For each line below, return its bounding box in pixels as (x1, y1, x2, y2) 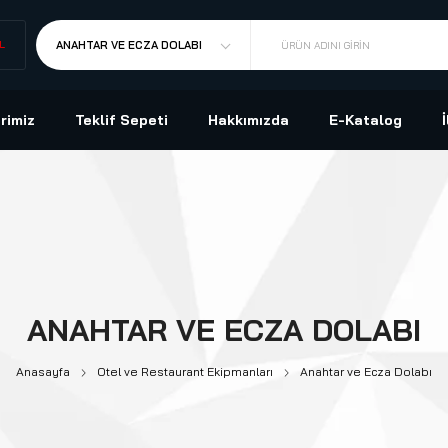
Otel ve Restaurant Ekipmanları (97, 364, 273, 379)
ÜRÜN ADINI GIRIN (280, 38, 370, 52)
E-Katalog (329, 111, 402, 129)
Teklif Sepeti (75, 111, 168, 129)
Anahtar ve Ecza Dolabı (300, 364, 432, 379)
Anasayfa (16, 364, 70, 379)
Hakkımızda (208, 111, 289, 129)
